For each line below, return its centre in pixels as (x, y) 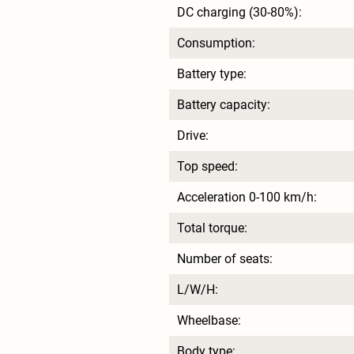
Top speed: (207, 167)
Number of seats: (225, 259)
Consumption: (216, 43)
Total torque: (212, 228)
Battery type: (212, 74)
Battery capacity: (224, 105)
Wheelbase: (209, 321)
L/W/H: (198, 290)
